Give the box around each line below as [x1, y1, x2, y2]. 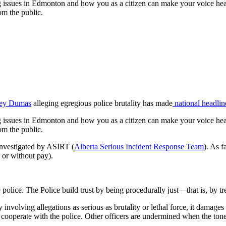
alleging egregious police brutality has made [31, 98, 173, 107]
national [175, 98, 200, 107]
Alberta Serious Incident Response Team [74, 142, 204, 151]
